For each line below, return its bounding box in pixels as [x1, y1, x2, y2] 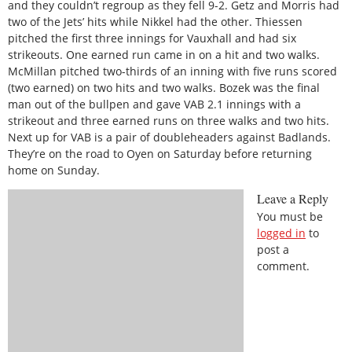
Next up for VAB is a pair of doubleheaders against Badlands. [8, 129, 331, 145]
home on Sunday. [8, 162, 100, 178]
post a [257, 242, 289, 258]
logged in [257, 225, 306, 241]
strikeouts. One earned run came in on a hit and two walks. [8, 46, 320, 62]
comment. [257, 258, 310, 274]
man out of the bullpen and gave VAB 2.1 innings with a [8, 96, 301, 112]
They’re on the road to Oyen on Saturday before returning [8, 145, 312, 161]
